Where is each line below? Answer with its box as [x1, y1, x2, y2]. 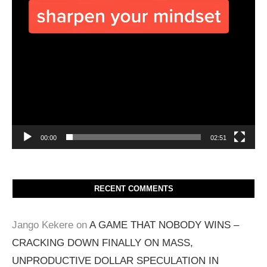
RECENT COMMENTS [94, 184, 173, 194]
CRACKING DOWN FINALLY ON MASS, [12, 237, 193, 249]
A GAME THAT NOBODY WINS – [89, 219, 239, 231]
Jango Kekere [12, 219, 73, 231]
